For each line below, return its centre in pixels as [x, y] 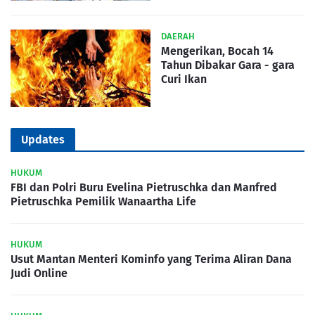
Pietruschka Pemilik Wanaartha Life [103, 202]
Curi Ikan [184, 79]
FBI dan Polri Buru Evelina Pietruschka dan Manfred [144, 188]
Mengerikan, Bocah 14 [217, 51]
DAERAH [178, 37]
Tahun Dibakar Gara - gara [228, 65]
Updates [43, 140]
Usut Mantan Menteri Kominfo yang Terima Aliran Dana [151, 259]
